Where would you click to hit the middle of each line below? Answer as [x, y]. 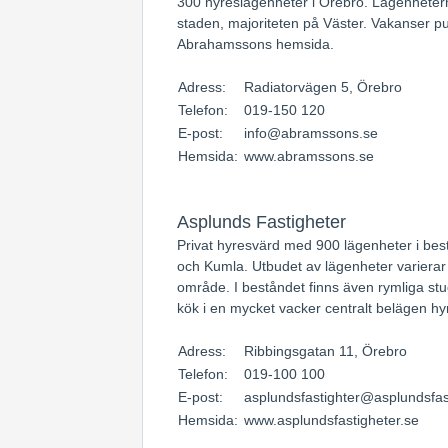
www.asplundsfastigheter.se [331, 420]
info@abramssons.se [311, 133]
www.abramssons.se [309, 156]
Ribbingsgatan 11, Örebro [325, 351]
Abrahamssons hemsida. [255, 44]
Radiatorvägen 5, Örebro [323, 87]
